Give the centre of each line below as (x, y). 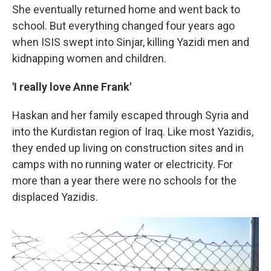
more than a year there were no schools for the (124, 180)
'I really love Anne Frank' (72, 87)
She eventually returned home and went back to (126, 9)
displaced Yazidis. (55, 197)
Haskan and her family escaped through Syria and (130, 115)
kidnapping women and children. (89, 58)
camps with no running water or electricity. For (122, 164)
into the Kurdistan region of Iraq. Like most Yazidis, (133, 131)
